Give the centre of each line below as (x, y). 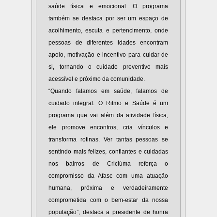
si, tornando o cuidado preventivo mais (108, 67)
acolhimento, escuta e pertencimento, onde (108, 31)
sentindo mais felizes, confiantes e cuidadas (108, 152)
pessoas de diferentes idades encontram (108, 43)
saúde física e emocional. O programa (108, 7)
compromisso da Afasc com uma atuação (108, 176)
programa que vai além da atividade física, (108, 116)
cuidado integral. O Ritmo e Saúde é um (108, 103)
